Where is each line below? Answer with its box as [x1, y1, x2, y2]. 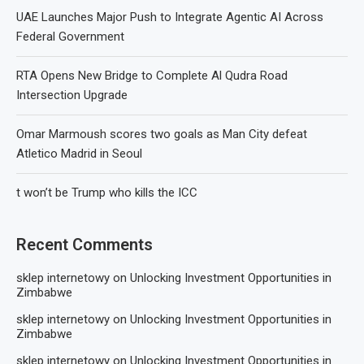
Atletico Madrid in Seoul [16, 145, 142, 161]
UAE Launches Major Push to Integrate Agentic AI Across [16, 9, 323, 24]
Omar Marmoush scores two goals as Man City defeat [16, 126, 307, 141]
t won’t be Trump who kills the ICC [16, 184, 197, 200]
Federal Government [16, 28, 124, 44]
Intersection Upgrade [16, 87, 128, 102]
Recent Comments [16, 234, 153, 254]
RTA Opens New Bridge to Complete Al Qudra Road [16, 67, 288, 83]
